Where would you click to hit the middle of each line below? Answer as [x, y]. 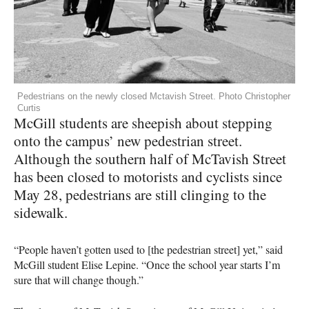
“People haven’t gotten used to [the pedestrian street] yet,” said [148, 249]
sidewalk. [41, 212]
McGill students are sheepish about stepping [143, 122]
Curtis [29, 108]
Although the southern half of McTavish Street [150, 158]
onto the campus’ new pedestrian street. [128, 140]
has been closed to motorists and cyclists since [148, 176]
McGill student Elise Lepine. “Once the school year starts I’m [147, 264]
